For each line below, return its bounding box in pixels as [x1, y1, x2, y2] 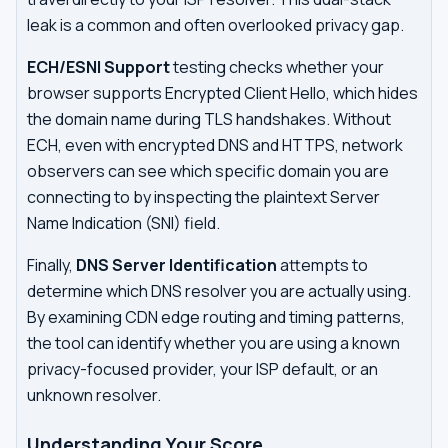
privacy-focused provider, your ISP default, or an [27, 358, 378, 380]
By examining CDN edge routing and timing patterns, [27, 306, 405, 328]
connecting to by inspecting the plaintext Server [27, 186, 380, 208]
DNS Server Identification [76, 254, 277, 276]
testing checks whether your [170, 56, 384, 78]
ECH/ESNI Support [27, 56, 170, 78]
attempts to [277, 254, 368, 276]
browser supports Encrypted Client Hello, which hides [27, 82, 418, 104]
